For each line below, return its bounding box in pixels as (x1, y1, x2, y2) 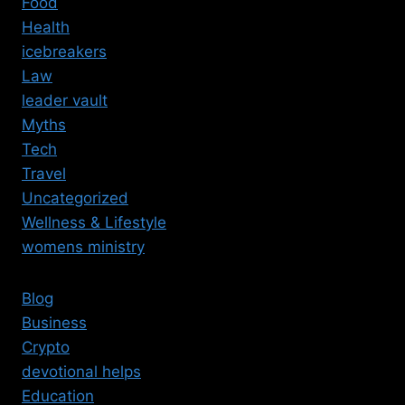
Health (22, 18, 70, 37)
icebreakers (22, 42, 107, 61)
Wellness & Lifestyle (22, 213, 166, 232)
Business (22, 314, 87, 333)
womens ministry (22, 238, 145, 257)
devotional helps (22, 363, 141, 381)
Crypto (22, 338, 70, 357)
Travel (22, 165, 66, 184)
